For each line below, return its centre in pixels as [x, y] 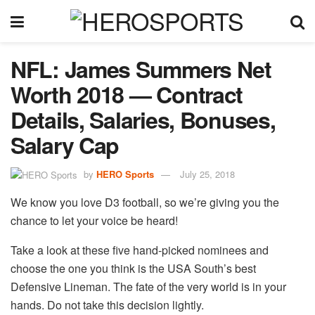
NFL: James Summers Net [141, 69]
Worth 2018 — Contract [127, 94]
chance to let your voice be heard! [94, 221]
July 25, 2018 [207, 174]
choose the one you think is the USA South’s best [133, 269]
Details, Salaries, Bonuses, [143, 120]
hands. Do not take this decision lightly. [107, 305]
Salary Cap [65, 145]
